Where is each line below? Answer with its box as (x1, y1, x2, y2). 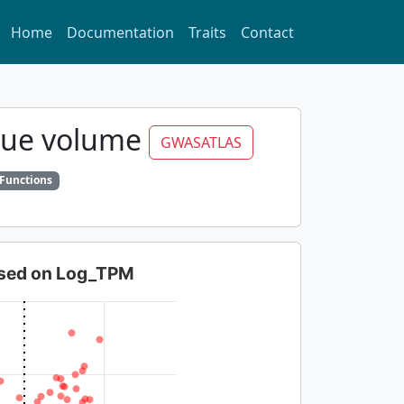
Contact (241, 22, 294, 42)
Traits (188, 22, 226, 42)
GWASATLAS (161, 133, 243, 153)
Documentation (67, 22, 174, 42)
